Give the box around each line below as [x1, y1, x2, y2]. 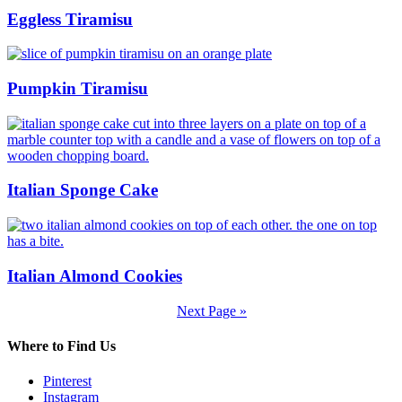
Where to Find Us [7, 337, 116, 354]
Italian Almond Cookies [7, 266, 182, 285]
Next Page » [177, 302, 247, 319]
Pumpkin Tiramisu [7, 79, 148, 99]
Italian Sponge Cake [7, 180, 158, 200]
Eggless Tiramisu [7, 9, 133, 29]
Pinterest [43, 373, 92, 389]
